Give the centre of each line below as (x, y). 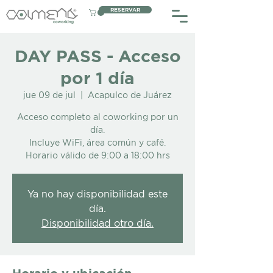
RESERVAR (125, 10)
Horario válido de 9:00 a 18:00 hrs (97, 155)
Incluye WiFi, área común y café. (97, 142)
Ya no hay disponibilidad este (97, 194)
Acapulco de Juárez (130, 95)
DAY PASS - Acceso (97, 56)
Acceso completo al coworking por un (97, 117)
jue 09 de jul (49, 95)
